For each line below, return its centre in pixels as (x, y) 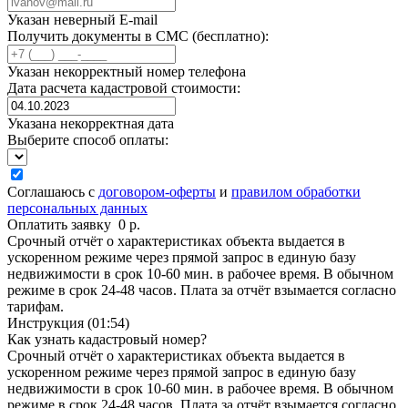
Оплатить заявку (63, 224)
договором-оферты (157, 191)
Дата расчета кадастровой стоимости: (124, 87)
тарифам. (36, 306)
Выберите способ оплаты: (88, 139)
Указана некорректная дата (91, 123)
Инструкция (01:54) (68, 322)
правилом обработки (296, 191)
